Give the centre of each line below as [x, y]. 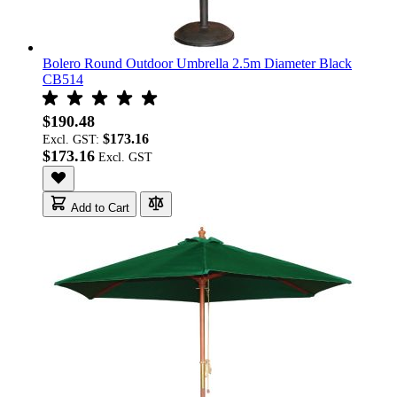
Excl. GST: [73, 140]
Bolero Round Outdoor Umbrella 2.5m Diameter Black [197, 64]
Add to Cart [100, 208]
